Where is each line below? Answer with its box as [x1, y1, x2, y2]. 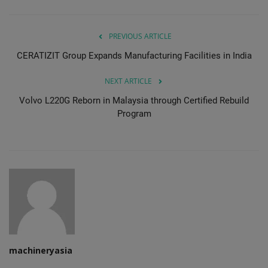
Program [117, 108, 151, 119]
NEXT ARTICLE [104, 75, 152, 86]
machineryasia [9, 244, 72, 256]
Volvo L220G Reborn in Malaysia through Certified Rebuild [19, 95, 249, 106]
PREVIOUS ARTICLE [108, 31, 172, 41]
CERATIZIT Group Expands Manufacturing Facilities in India [16, 50, 252, 61]
